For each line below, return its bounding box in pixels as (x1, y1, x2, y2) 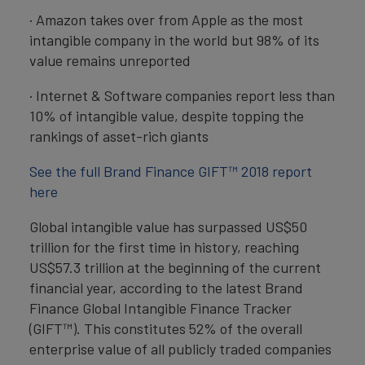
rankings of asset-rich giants (29, 127, 209, 145)
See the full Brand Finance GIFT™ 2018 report (29, 162, 312, 180)
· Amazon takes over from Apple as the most (29, 11, 303, 29)
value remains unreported (29, 51, 191, 69)
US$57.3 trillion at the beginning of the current (29, 258, 321, 276)
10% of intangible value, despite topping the (29, 107, 304, 125)
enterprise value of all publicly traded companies (29, 340, 332, 358)
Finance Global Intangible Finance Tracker (29, 299, 292, 317)
